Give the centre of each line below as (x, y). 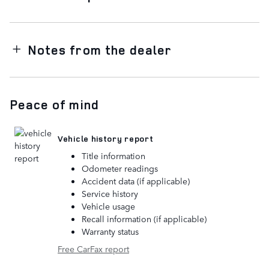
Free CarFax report (93, 249)
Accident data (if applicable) (136, 181)
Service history (110, 194)
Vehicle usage (108, 206)
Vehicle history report (106, 138)
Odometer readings (120, 168)
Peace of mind (54, 105)
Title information (113, 156)
